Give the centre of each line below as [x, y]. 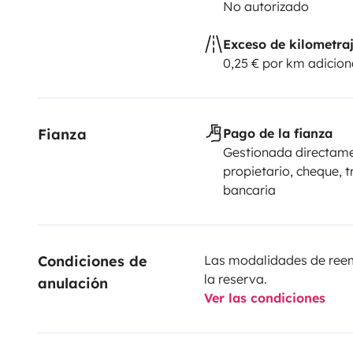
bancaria [249, 190]
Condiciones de [95, 261]
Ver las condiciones [264, 297]
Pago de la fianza [277, 133]
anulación [73, 283]
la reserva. [235, 279]
